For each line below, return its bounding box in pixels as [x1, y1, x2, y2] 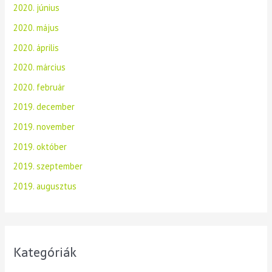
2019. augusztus [13, 180, 77, 192]
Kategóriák [13, 243, 77, 263]
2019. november [13, 121, 75, 133]
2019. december [13, 101, 75, 113]
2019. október [13, 140, 67, 152]
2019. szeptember [13, 160, 83, 172]
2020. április [13, 41, 59, 53]
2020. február [13, 81, 66, 93]
